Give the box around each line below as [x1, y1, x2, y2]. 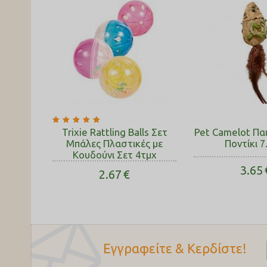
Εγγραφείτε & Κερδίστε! [103, 241, 247, 256]
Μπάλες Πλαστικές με [66, 138, 163, 149]
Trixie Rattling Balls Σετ [61, 126, 167, 138]
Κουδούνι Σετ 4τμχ [72, 149, 157, 160]
